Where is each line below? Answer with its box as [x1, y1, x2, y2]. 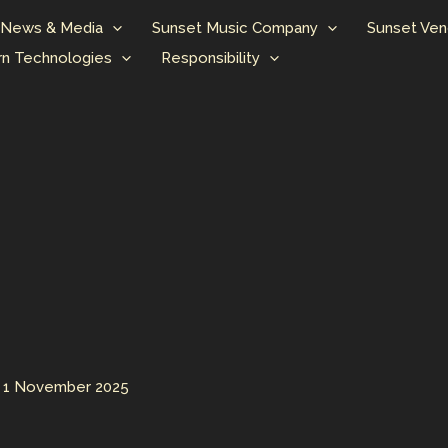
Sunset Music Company [151, 19, 318, 38]
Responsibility [160, 49, 260, 68]
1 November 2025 [3, 378, 129, 396]
